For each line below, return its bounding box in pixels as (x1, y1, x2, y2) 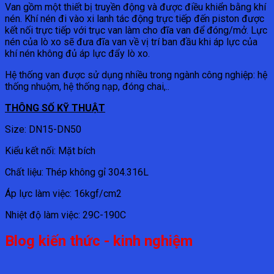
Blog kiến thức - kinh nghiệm (5, 232, 193, 250)
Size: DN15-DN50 (5, 123, 81, 135)
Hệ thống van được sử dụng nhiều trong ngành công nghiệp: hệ (5, 68, 267, 81)
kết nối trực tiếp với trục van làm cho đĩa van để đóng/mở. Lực (5, 24, 267, 36)
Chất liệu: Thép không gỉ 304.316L (5, 166, 149, 178)
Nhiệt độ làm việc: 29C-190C (5, 209, 126, 221)
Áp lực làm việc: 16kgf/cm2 (5, 187, 122, 199)
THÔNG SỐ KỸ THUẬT (5, 102, 105, 114)
